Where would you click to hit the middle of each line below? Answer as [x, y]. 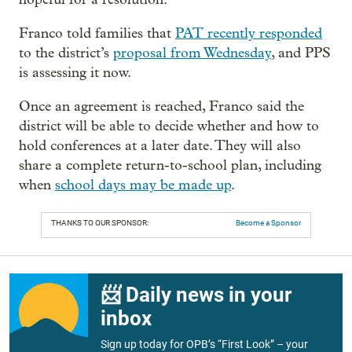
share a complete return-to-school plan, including [170, 166]
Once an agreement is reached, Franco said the [161, 107]
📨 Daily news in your [196, 295]
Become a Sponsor [268, 223]
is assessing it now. [75, 73]
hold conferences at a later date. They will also [160, 146]
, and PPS [301, 53]
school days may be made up [143, 185]
